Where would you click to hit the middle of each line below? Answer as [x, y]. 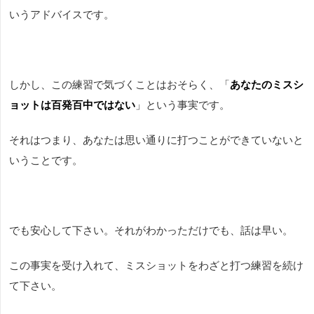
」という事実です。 [183, 105]
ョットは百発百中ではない [72, 105]
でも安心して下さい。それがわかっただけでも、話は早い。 [151, 231]
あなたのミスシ [267, 85]
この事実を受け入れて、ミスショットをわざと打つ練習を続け [156, 266]
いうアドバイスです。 [62, 15]
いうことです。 [46, 161]
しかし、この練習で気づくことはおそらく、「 [120, 85]
